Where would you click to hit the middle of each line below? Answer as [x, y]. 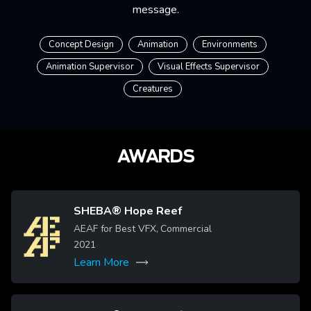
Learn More [101, 262]
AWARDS [155, 157]
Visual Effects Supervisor [209, 66]
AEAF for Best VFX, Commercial [163, 228]
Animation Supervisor [90, 66]
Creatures [153, 89]
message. [155, 9]
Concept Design [81, 44]
